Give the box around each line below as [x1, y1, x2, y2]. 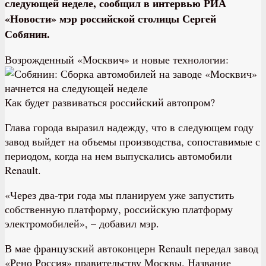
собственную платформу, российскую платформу [5, 201, 233, 216]
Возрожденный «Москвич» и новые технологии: [5, 52, 229, 66]
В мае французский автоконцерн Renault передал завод [5, 240, 258, 255]
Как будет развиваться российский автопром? [5, 94, 215, 109]
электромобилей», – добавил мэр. [5, 216, 159, 230]
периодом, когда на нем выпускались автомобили [5, 148, 232, 163]
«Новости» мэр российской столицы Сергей [5, 10, 216, 26]
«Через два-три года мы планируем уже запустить [5, 187, 234, 202]
